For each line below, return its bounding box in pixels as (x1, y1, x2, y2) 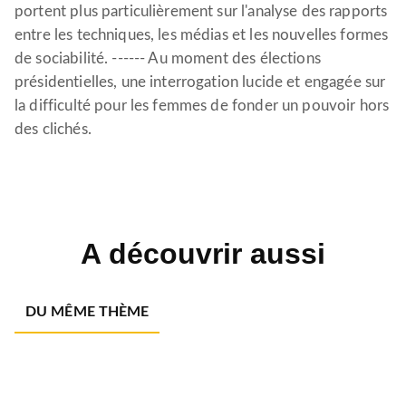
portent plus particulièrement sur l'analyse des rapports (14, 4, 388, 19)
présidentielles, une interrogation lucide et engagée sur (14, 74, 386, 90)
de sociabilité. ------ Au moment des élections (14, 51, 321, 66)
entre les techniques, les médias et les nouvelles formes (14, 27, 389, 43)
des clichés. (14, 121, 92, 137)
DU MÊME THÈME (25, 304, 150, 319)
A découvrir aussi (81, 237, 325, 270)
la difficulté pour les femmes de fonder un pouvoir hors (14, 98, 390, 113)
